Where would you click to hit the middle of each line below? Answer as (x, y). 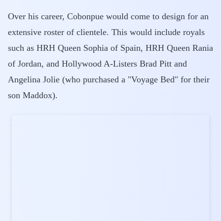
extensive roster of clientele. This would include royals (106, 32)
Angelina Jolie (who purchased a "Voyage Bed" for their (109, 79)
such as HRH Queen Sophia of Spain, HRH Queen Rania (110, 48)
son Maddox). (33, 95)
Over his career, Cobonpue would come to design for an (108, 16)
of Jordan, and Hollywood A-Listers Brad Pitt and (97, 64)
